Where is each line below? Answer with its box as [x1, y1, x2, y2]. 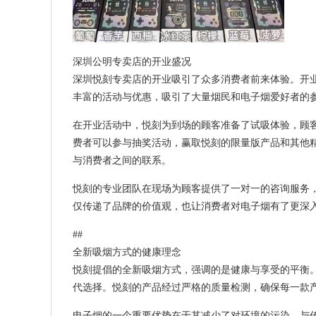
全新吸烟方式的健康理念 [73, 247, 181, 257]
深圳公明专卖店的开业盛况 [73, 56, 191, 67]
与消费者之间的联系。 [73, 155, 171, 166]
